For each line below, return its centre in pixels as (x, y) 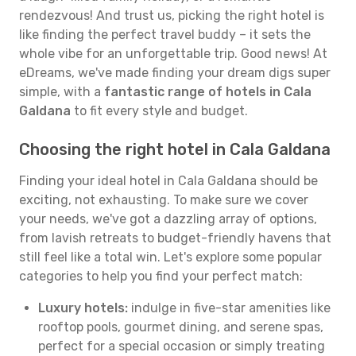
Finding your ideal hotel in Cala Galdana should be (168, 181)
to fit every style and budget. (159, 111)
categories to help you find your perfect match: (161, 276)
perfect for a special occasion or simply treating (182, 346)
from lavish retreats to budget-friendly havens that (175, 238)
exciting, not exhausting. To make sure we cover (164, 200)
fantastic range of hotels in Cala (208, 92)
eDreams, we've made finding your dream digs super (175, 73)
